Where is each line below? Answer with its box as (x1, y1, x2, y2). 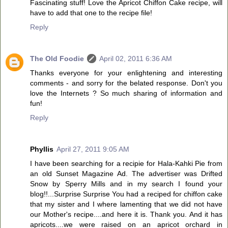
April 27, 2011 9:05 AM (56, 145, 129, 153)
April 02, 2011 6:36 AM (99, 54, 172, 63)
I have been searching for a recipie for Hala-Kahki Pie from (30, 159, 222, 167)
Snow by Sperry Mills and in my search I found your (30, 179, 222, 188)
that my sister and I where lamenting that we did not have (30, 199, 222, 208)
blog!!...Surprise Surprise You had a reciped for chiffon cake (30, 189, 222, 198)
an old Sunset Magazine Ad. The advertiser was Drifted (30, 169, 222, 178)
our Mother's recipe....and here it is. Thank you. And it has (30, 210, 222, 218)
